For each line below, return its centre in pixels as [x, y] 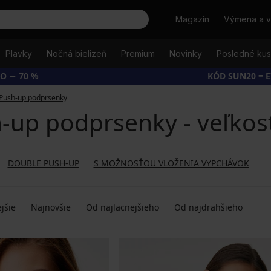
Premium [138, 54]
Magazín [192, 19]
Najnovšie [51, 207]
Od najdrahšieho [208, 207]
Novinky [186, 54]
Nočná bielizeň [77, 54]
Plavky [19, 54]
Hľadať [171, 19]
